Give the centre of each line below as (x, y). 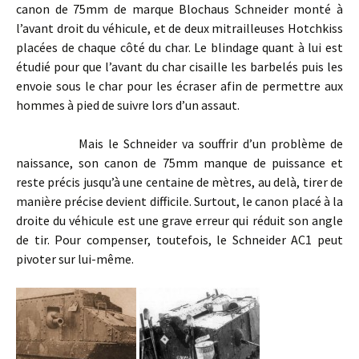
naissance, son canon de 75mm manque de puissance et (179, 163)
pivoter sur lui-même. (75, 259)
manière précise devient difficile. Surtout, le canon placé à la (179, 202)
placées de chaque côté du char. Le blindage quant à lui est (179, 48)
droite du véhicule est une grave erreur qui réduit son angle (179, 221)
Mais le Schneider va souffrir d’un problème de (179, 144)
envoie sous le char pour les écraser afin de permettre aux (179, 86)
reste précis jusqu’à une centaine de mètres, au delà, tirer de (179, 182)
